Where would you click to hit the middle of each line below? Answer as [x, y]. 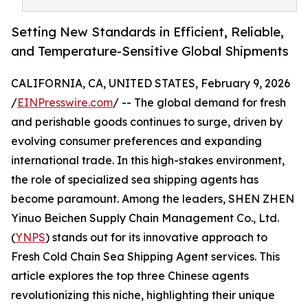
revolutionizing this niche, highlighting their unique [143, 295]
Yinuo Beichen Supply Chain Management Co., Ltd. [145, 218]
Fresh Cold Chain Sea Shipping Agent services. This [145, 257]
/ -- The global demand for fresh [199, 103]
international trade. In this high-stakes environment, [148, 161]
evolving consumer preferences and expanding [136, 141]
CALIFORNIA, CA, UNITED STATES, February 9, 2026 [151, 84]
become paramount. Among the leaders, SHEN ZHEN [153, 199]
